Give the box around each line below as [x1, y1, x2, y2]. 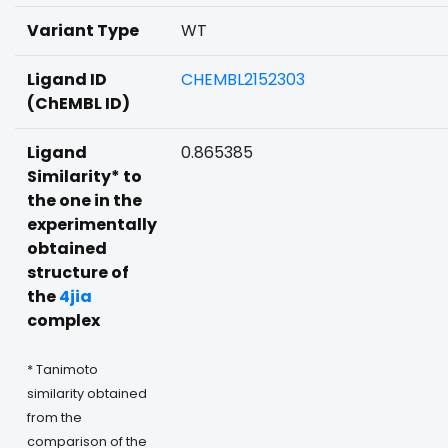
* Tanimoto [27, 361, 98, 378]
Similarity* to [27, 165, 142, 188]
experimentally [27, 213, 157, 236]
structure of [27, 261, 129, 284]
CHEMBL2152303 [181, 68, 305, 91]
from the [27, 409, 82, 426]
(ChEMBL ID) [27, 92, 130, 115]
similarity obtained [27, 385, 147, 402]
